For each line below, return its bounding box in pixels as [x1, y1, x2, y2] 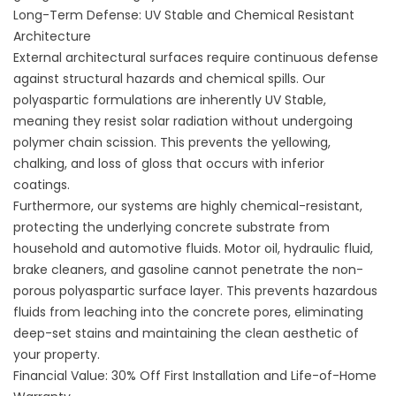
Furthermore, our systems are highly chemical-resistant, [13, 197, 362, 215]
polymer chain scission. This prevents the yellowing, [13, 133, 331, 151]
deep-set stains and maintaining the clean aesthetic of [13, 324, 359, 342]
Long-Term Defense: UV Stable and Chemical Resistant [13, 6, 354, 24]
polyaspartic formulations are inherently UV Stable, [13, 91, 326, 109]
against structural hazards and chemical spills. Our [13, 70, 325, 88]
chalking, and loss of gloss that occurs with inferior [13, 155, 324, 172]
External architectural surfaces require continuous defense [13, 49, 378, 66]
